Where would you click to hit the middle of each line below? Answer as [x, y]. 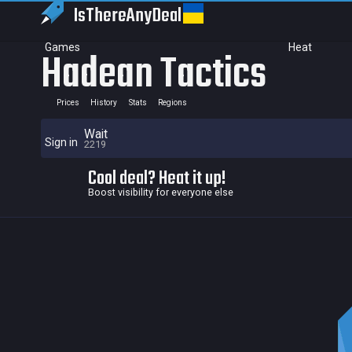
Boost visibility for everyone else [161, 192]
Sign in [61, 142]
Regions [172, 103]
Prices [68, 103]
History [104, 103]
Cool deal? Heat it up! [157, 179]
